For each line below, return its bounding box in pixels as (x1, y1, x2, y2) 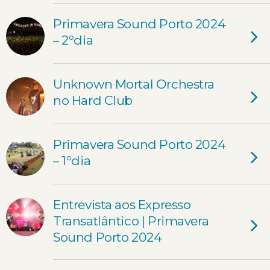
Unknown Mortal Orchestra (53, 77, 215, 92)
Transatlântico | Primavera (53, 213, 209, 228)
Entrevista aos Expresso (53, 197, 191, 212)
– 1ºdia (53, 153, 91, 168)
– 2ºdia (53, 33, 93, 48)
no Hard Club (53, 93, 133, 108)
